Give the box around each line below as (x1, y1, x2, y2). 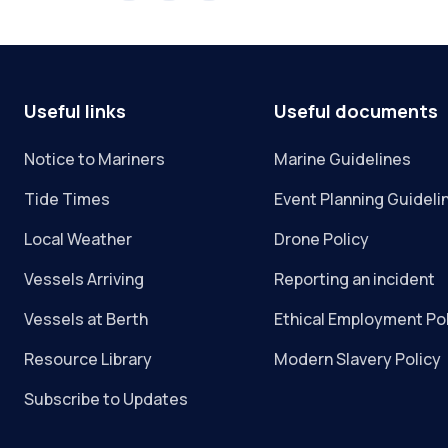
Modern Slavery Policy (274, 348, 442, 371)
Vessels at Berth (24, 308, 148, 331)
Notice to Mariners (24, 148, 165, 171)
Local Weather (24, 228, 132, 251)
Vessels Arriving (24, 268, 144, 291)
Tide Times (24, 188, 110, 211)
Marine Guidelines (274, 148, 412, 171)
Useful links (24, 99, 126, 124)
